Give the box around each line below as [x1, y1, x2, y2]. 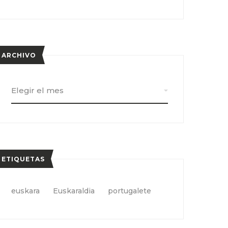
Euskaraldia [53, 186, 95, 195]
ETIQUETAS [2, 155, 45, 163]
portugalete [108, 186, 151, 195]
